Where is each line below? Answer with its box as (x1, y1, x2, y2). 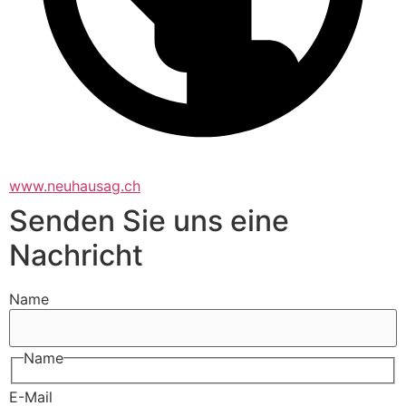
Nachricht (9, 237, 143, 273)
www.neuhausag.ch (9, 176, 140, 195)
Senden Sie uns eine (9, 202, 289, 238)
